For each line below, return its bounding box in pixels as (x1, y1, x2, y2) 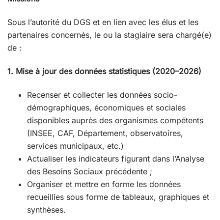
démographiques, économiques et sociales (27, 103, 186, 113)
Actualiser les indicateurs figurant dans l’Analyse (27, 154, 204, 164)
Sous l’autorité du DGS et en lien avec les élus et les (7, 17, 198, 27)
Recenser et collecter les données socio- (27, 90, 177, 100)
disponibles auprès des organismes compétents (27, 115, 203, 126)
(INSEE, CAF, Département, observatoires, (27, 128, 183, 138)
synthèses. (27, 205, 66, 215)
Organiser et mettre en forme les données (27, 179, 181, 190)
